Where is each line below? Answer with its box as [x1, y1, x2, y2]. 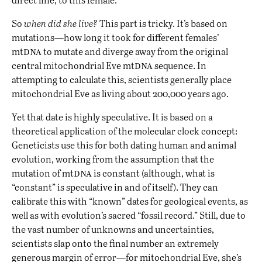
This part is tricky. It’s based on [98, 17, 227, 30]
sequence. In [153, 59, 206, 72]
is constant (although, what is [92, 167, 215, 180]
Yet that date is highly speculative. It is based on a [12, 111, 213, 123]
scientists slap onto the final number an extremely [12, 237, 219, 250]
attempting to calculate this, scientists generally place [12, 73, 232, 86]
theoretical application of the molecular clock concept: [12, 125, 237, 137]
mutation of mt [12, 167, 74, 180]
